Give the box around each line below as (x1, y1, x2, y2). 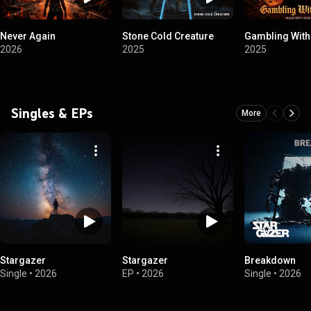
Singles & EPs (11, 105, 93, 121)
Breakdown (244, 255, 296, 266)
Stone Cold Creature (122, 31, 214, 42)
